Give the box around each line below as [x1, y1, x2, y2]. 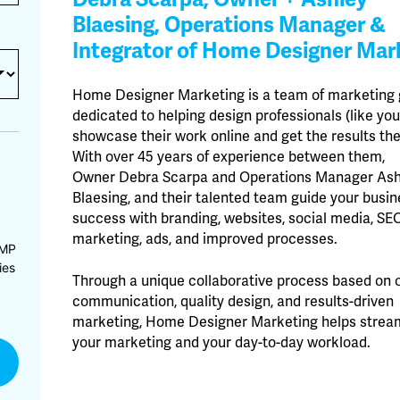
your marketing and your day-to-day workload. [72, 334, 371, 352]
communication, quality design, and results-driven [72, 293, 395, 311]
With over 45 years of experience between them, [72, 148, 386, 166]
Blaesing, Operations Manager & [72, 12, 387, 38]
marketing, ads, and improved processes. [72, 230, 338, 248]
